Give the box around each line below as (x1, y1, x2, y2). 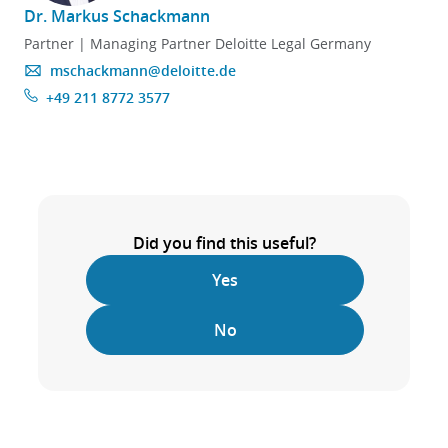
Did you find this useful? (132, 232, 316, 254)
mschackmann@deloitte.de (50, 61, 236, 80)
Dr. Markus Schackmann (24, 5, 210, 27)
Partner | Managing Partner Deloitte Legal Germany (24, 34, 371, 53)
